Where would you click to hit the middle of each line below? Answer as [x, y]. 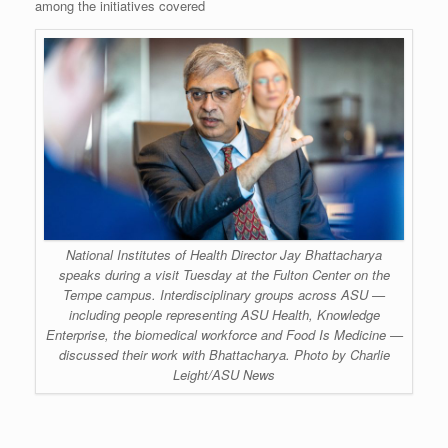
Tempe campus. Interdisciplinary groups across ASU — [224, 295]
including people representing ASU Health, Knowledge [224, 315]
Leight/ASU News [224, 375]
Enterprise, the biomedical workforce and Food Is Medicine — [224, 335]
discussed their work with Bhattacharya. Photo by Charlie [224, 355]
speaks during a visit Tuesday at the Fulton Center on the [224, 275]
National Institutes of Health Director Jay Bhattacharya [224, 255]
